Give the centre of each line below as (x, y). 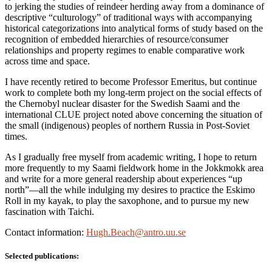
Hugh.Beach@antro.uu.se (136, 232)
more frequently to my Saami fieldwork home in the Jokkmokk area (134, 168)
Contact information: (46, 232)
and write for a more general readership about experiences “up (124, 178)
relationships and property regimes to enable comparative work (125, 50)
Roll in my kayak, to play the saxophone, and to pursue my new (127, 200)
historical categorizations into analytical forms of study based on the (134, 28)
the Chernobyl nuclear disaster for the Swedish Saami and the (122, 103)
